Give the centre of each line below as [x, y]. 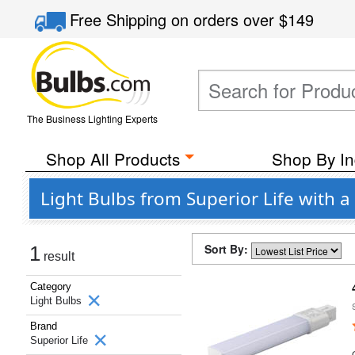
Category [51, 286]
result [57, 256]
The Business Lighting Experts [92, 118]
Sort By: [228, 249]
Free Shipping [121, 19]
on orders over [225, 19]
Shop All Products [113, 158]
